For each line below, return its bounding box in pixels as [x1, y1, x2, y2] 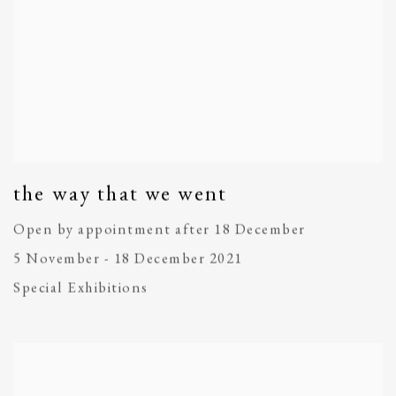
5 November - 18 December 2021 [13, 247, 243, 268]
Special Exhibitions [13, 277, 148, 297]
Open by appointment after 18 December [13, 218, 306, 239]
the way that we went [13, 179, 228, 207]
